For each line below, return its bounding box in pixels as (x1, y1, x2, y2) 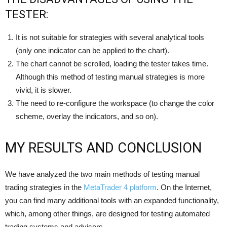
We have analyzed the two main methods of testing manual (5, 170, 200, 179)
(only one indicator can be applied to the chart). (16, 46, 169, 55)
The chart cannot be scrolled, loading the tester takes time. (16, 59, 208, 68)
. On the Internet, (157, 183, 212, 192)
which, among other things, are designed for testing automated (5, 209, 210, 218)
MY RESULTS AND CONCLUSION (5, 140, 202, 157)
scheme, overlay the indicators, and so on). (16, 112, 158, 121)
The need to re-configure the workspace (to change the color (16, 99, 214, 108)
